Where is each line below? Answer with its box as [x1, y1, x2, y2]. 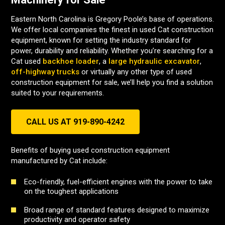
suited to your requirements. [11, 88, 104, 97]
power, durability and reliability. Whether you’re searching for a [11, 46, 213, 55]
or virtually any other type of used [79, 67, 192, 76]
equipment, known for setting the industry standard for [11, 36, 191, 45]
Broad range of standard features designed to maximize [24, 205, 209, 214]
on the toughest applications [24, 187, 119, 196]
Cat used [11, 57, 43, 66]
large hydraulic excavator [108, 57, 200, 66]
